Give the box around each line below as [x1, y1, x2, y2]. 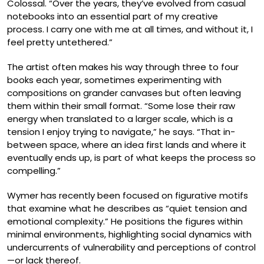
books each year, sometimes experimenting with [7, 74, 222, 86]
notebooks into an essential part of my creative [7, 10, 218, 22]
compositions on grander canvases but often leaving [7, 87, 241, 99]
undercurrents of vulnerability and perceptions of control [7, 241, 256, 253]
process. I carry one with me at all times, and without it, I [7, 23, 253, 35]
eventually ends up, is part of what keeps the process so [7, 151, 256, 164]
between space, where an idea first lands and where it [7, 138, 246, 151]
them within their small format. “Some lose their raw [7, 100, 235, 112]
